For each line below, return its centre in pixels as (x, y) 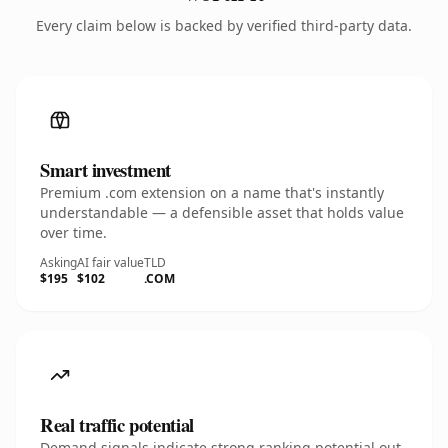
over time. (73, 232)
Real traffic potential (117, 424)
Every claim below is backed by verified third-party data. (224, 25)
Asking (58, 262)
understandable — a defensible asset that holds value (222, 212)
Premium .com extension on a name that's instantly (212, 192)
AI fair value (110, 262)
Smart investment (106, 169)
